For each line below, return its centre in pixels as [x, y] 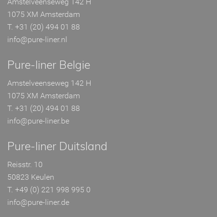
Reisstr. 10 [25, 164]
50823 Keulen [31, 177]
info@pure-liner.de [38, 202]
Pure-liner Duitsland [57, 146]
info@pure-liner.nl [37, 39]
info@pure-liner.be [38, 121]
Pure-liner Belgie [49, 64]
